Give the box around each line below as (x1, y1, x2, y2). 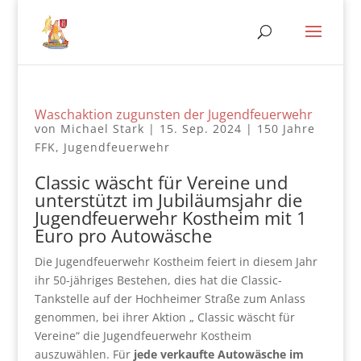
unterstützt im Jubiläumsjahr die (34, 188, 302, 212)
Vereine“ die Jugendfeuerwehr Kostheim (34, 328, 251, 343)
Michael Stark (60, 121, 144, 136)
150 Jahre (256, 121, 315, 136)
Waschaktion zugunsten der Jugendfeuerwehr (34, 106, 313, 123)
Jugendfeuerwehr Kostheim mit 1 (34, 205, 307, 230)
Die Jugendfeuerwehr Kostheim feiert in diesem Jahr (34, 254, 317, 269)
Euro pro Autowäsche (34, 223, 212, 247)
